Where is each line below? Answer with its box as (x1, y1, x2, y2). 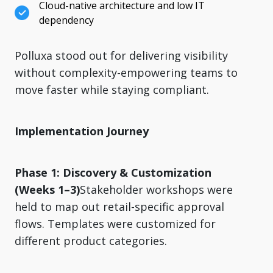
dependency (39, 13, 94, 27)
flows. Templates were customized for (15, 216, 216, 231)
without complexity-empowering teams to (15, 65, 238, 80)
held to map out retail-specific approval (15, 199, 224, 214)
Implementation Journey (15, 123, 149, 138)
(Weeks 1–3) (15, 182, 80, 197)
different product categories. (15, 233, 167, 248)
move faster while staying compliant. (15, 82, 209, 97)
